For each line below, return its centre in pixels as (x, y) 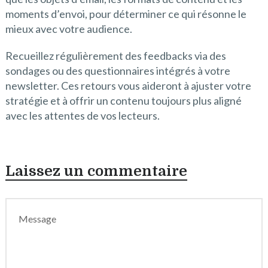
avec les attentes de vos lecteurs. (82, 116)
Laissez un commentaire (96, 171)
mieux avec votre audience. (68, 29)
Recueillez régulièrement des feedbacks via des (115, 56)
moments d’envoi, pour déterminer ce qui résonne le (126, 14)
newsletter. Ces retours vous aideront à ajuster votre (128, 86)
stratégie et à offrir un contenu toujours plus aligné (123, 101)
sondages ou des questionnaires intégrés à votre (118, 71)
